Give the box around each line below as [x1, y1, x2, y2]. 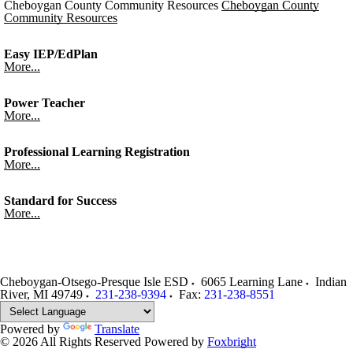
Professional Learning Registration [4, 145, 190, 158]
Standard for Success [4, 194, 117, 207]
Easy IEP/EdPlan [4, 47, 98, 61]
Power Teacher [4, 96, 85, 110]
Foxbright [207, 335, 256, 348]
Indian [315, 275, 347, 288]
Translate [95, 322, 139, 336]
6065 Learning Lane [201, 275, 303, 288]
